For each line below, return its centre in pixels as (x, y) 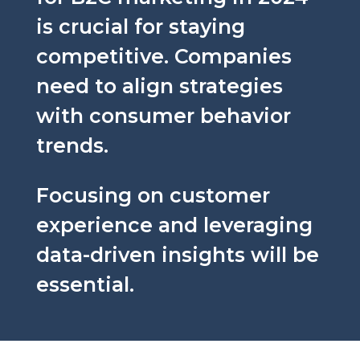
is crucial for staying (140, 26)
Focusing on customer (153, 195)
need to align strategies (159, 86)
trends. (72, 145)
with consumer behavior (163, 115)
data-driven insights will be (177, 254)
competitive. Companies (164, 56)
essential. (85, 284)
